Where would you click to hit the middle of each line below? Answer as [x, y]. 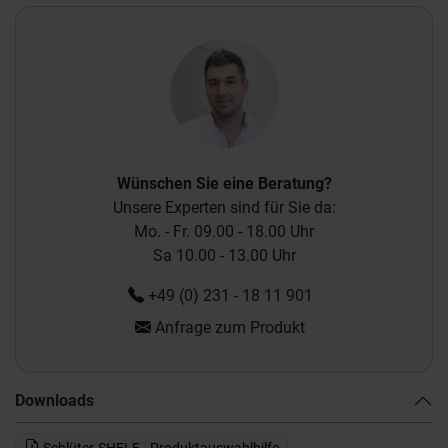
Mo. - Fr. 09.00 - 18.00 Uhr [224, 231]
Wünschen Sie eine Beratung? [224, 183]
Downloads [54, 400]
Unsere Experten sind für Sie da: [224, 207]
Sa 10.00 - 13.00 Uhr [224, 255]
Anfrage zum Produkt [228, 327]
